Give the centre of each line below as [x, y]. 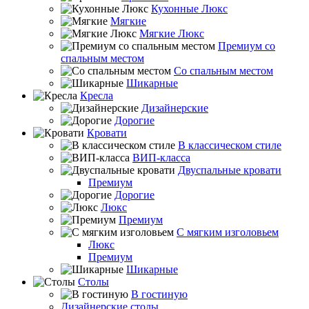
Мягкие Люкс [172, 33]
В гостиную [159, 294]
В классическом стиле [230, 145]
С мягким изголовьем [228, 232]
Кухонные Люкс [189, 9]
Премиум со [247, 46]
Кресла [97, 96]
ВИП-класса [161, 158]
